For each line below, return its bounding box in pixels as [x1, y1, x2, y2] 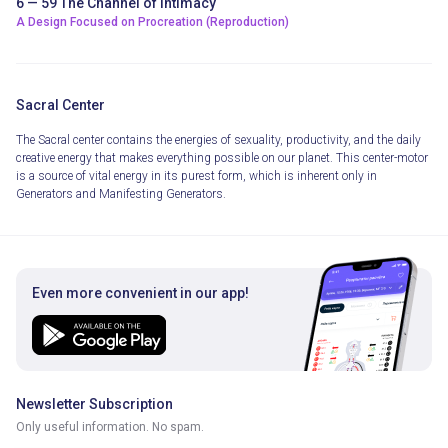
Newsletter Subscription [16, 396, 173, 413]
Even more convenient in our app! [32, 285, 249, 302]
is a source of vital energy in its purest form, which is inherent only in [16, 169, 377, 184]
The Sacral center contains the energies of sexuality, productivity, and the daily [16, 133, 421, 148]
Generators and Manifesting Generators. [16, 187, 226, 202]
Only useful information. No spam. [16, 420, 204, 435]
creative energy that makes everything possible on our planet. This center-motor [16, 151, 428, 166]
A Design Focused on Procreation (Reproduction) [16, 15, 289, 30]
